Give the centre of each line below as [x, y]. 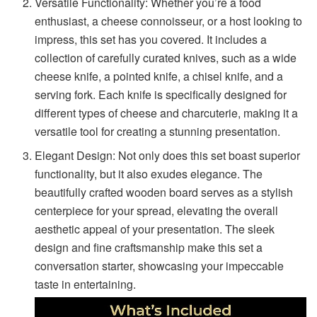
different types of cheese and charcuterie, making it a [167, 113]
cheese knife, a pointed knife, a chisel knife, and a [159, 76]
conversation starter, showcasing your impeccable [160, 265]
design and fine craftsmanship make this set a [149, 247]
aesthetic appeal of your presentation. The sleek [155, 229]
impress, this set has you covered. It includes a [151, 39]
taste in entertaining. [86, 284]
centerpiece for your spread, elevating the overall [157, 210]
